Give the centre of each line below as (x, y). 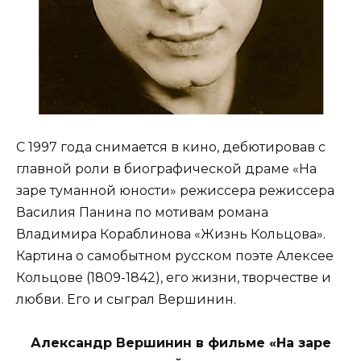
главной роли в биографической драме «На (166, 168)
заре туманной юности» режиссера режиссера (175, 190)
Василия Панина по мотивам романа (142, 212)
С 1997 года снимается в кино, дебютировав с (171, 147)
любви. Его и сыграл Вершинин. (126, 299)
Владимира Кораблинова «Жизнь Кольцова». (171, 234)
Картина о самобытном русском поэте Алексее (175, 255)
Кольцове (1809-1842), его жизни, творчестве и (174, 277)
